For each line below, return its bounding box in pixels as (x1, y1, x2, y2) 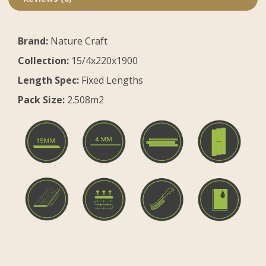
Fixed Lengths (79, 73, 143, 87)
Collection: (18, 53, 69, 67)
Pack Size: (18, 93, 65, 106)
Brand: (18, 34, 48, 47)
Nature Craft (48, 34, 107, 47)
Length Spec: (18, 73, 79, 87)
